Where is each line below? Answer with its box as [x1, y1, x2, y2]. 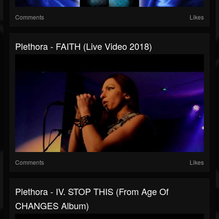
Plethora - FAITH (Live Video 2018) [15, 40, 152, 53]
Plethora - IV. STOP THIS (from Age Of [15, 185, 169, 198]
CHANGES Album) [15, 199, 89, 212]
